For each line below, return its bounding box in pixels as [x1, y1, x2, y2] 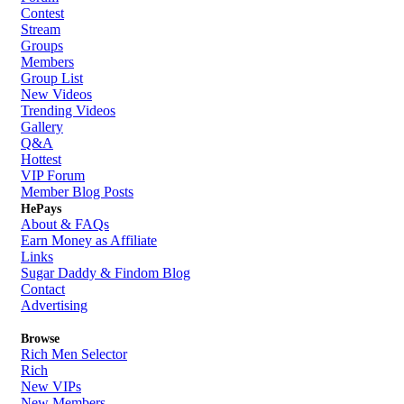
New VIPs [21, 379, 81, 394]
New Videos [21, 87, 92, 102]
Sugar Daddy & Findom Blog [21, 265, 190, 280]
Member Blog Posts [21, 184, 133, 199]
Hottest [21, 151, 61, 167]
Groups [21, 38, 63, 53]
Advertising [21, 298, 87, 313]
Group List [21, 70, 83, 86]
